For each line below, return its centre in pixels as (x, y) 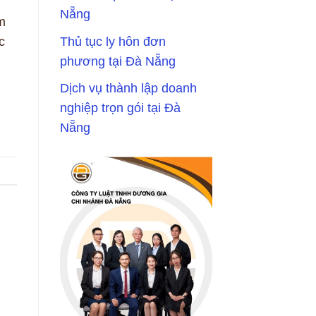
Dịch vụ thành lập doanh (128, 89)
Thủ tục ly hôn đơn (113, 41)
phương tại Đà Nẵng (117, 61)
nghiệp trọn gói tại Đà (120, 108)
